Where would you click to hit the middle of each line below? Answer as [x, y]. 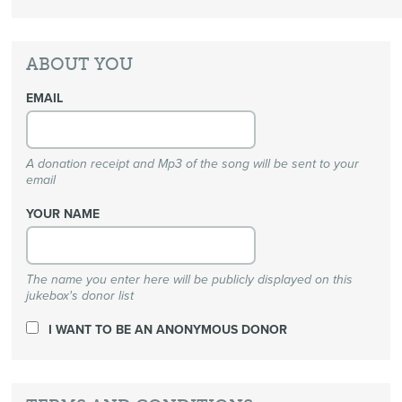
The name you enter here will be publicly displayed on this [190, 279]
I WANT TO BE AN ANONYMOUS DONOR [166, 329]
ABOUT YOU [80, 65]
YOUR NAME [63, 214]
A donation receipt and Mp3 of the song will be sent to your [193, 164]
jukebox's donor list [80, 295]
